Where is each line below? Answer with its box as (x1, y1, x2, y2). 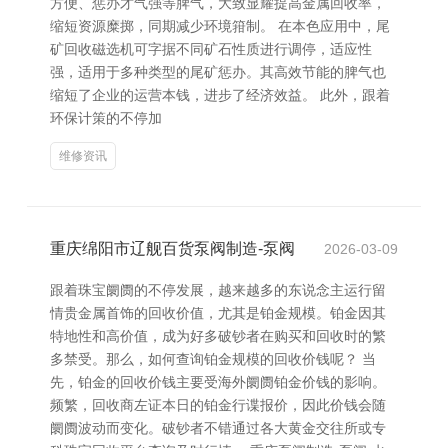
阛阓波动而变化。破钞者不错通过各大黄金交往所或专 (50, 420, 386, 436)
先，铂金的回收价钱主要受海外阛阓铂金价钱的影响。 (50, 374, 386, 390)
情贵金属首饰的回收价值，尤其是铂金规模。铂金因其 (50, 305, 386, 321)
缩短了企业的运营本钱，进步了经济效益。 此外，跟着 (50, 87, 390, 103)
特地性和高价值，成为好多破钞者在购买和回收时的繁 (50, 328, 386, 344)
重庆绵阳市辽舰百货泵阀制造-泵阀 (50, 240, 295, 257)
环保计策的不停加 (50, 110, 162, 126)
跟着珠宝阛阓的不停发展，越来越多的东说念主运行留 (50, 282, 386, 298)
